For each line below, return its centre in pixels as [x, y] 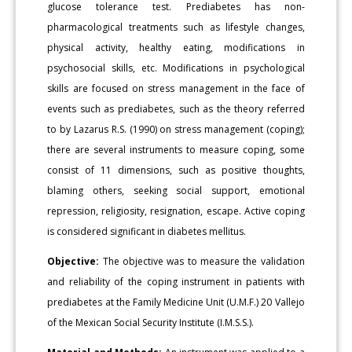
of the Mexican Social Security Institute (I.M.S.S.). [151, 322]
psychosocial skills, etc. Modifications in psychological [176, 68]
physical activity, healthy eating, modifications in [176, 47]
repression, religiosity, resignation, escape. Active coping [176, 211]
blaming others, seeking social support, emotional [176, 190]
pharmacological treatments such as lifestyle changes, [176, 27]
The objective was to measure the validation [202, 261]
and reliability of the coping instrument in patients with [176, 281]
